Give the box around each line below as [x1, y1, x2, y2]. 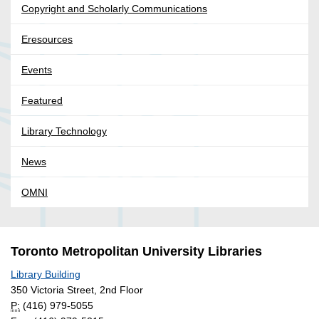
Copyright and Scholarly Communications [21, 3, 207, 15]
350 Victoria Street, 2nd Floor [11, 284, 143, 296]
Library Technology [21, 125, 107, 137]
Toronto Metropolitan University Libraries [11, 244, 262, 259]
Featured [21, 95, 63, 107]
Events [21, 64, 52, 76]
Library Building [11, 268, 80, 281]
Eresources [21, 33, 73, 46]
